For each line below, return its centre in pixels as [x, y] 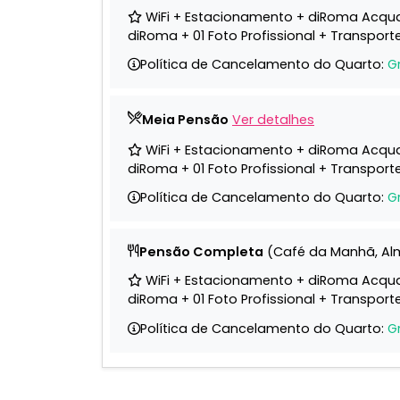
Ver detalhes [273, 120]
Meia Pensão [185, 120]
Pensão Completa [201, 252]
